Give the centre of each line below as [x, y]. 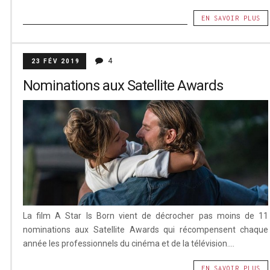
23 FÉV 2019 [55, 61]
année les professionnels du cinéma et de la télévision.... [128, 243]
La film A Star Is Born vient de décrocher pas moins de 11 [146, 215]
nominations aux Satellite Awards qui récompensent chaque [146, 229]
